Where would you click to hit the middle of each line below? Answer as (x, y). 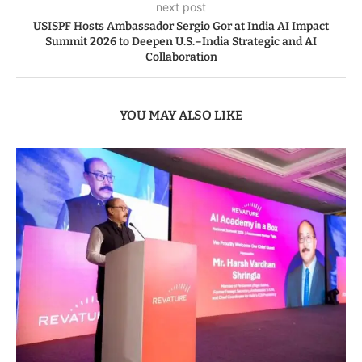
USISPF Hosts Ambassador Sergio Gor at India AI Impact (181, 27)
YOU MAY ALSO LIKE (181, 116)
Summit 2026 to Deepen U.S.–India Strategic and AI (181, 42)
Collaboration (181, 57)
